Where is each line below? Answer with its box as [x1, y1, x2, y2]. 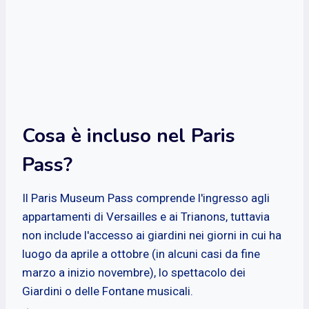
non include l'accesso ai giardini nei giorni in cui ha [22, 228, 281, 242]
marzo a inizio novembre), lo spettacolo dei [22, 265, 246, 279]
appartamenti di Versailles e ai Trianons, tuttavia [22, 209, 270, 223]
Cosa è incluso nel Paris [22, 122, 235, 149]
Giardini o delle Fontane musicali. [22, 283, 193, 298]
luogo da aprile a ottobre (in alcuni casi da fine [22, 246, 260, 261]
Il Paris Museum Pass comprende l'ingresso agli [22, 190, 270, 205]
